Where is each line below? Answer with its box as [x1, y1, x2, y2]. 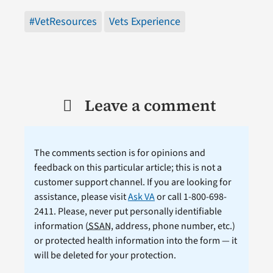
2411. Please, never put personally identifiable [34, 204, 222, 218]
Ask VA [127, 190, 155, 204]
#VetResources [29, 13, 97, 29]
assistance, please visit [34, 190, 128, 204]
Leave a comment [84, 94, 216, 116]
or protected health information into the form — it [34, 233, 237, 247]
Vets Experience [108, 13, 180, 29]
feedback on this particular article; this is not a [34, 160, 222, 174]
